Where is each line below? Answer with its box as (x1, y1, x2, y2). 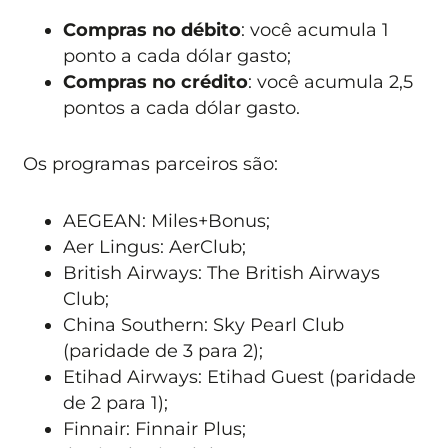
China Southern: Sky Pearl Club (63, 313, 345, 335)
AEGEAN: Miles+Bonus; (63, 209, 271, 231)
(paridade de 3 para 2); (63, 339, 264, 361)
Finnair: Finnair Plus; (63, 417, 247, 439)
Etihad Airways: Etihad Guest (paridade (63, 365, 417, 387)
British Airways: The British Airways (63, 261, 381, 283)
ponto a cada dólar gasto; (63, 44, 292, 66)
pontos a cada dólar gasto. (63, 96, 301, 118)
